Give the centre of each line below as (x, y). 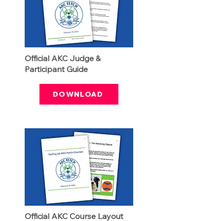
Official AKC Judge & (63, 58)
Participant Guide (56, 69)
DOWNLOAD (78, 94)
